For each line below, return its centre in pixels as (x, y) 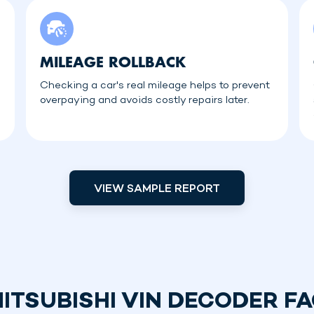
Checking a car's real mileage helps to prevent (155, 86)
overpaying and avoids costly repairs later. (145, 100)
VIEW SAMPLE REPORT (157, 190)
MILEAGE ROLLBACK (113, 62)
